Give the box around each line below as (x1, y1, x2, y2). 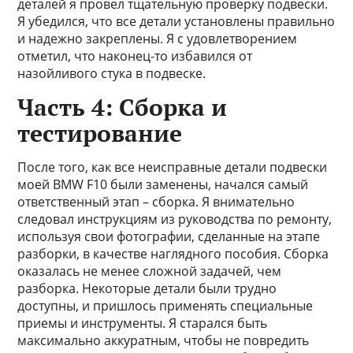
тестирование (17, 117, 183, 149)
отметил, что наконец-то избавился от (17, 47, 253, 65)
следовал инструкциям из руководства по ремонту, (17, 210, 333, 228)
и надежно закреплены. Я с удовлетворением (17, 30, 298, 47)
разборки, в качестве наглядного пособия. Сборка (17, 245, 329, 262)
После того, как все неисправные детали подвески (17, 158, 328, 176)
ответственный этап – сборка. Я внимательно (17, 193, 295, 210)
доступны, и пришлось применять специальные (17, 297, 314, 314)
